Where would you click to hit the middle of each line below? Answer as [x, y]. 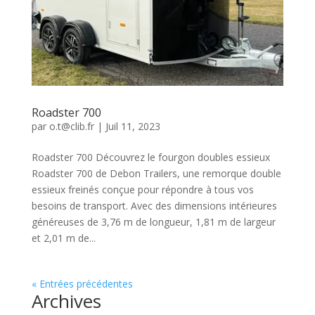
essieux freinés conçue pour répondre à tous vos [142, 190]
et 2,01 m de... [63, 238]
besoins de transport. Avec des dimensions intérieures [154, 206]
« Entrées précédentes [82, 284]
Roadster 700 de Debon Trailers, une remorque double [156, 174]
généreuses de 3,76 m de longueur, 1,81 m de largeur [153, 222]
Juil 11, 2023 [133, 127]
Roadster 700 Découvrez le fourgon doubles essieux [150, 157]
